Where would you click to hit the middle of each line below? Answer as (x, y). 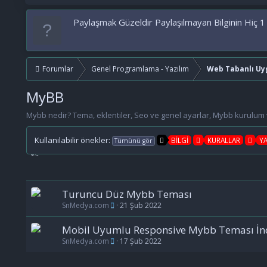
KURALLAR (223, 140)
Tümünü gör (133, 141)
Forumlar (58, 69)
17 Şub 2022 (140, 241)
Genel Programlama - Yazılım (140, 69)
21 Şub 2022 (140, 206)
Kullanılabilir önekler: (72, 140)
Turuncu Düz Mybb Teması (127, 194)
